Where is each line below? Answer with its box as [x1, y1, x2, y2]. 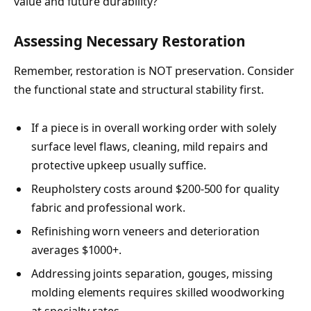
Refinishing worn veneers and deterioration [31, 224, 260, 239]
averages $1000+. [31, 242, 122, 258]
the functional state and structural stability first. [14, 82, 264, 98]
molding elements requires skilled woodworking [31, 285, 285, 301]
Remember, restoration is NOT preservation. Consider [14, 63, 294, 79]
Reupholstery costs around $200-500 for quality [31, 181, 279, 197]
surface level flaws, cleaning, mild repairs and [31, 139, 268, 155]
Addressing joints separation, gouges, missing [31, 266, 273, 282]
